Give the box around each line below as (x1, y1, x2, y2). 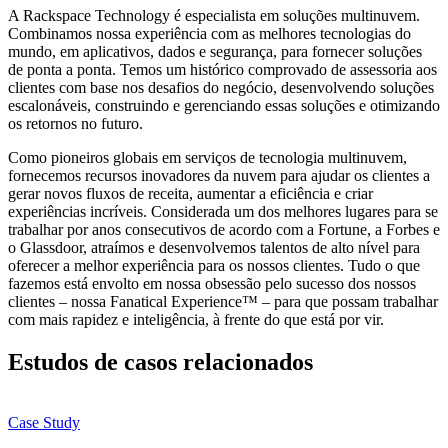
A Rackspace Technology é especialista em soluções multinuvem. (8, 7, 420, 25)
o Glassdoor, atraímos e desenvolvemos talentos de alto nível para (8, 239, 420, 257)
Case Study (8, 413, 80, 431)
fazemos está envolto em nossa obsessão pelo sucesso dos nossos (8, 275, 416, 293)
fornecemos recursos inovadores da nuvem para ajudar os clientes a (8, 167, 430, 185)
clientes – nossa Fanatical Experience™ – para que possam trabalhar (8, 293, 438, 311)
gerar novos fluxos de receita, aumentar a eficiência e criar (8, 185, 373, 203)
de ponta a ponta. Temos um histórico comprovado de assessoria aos (8, 61, 437, 79)
